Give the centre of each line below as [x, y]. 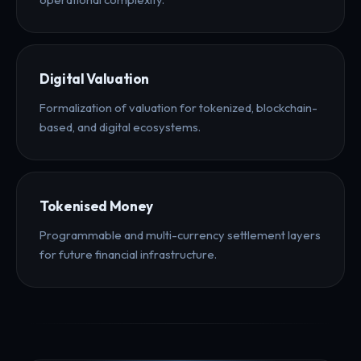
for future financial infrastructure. [128, 254]
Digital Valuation [95, 78]
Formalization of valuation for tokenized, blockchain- [178, 107]
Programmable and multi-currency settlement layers [180, 234]
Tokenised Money [96, 205]
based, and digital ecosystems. [120, 127]
